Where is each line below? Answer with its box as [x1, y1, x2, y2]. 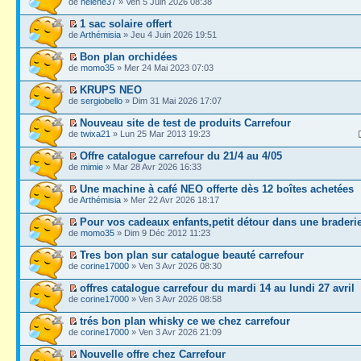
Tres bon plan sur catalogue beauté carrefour [80, 248, 304, 261]
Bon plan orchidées [80, 50, 177, 63]
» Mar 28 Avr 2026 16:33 [103, 161, 201, 172]
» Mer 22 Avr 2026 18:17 [121, 194, 219, 205]
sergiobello [81, 95, 122, 106]
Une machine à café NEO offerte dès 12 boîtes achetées [80, 182, 354, 195]
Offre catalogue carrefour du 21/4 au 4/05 [80, 149, 282, 162]
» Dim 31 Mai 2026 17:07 [122, 95, 222, 106]
